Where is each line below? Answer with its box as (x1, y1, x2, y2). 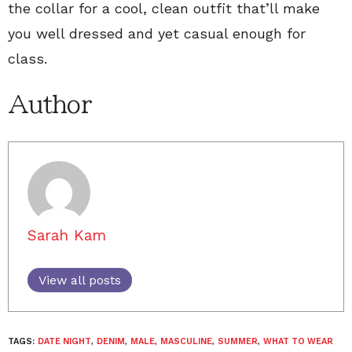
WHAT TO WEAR (263, 336, 333, 346)
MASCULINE (160, 336, 212, 346)
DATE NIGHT (38, 336, 91, 346)
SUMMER (218, 336, 258, 346)
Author (8, 93, 91, 116)
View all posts (38, 273, 121, 288)
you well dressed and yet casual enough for (8, 25, 306, 42)
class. (8, 50, 47, 67)
